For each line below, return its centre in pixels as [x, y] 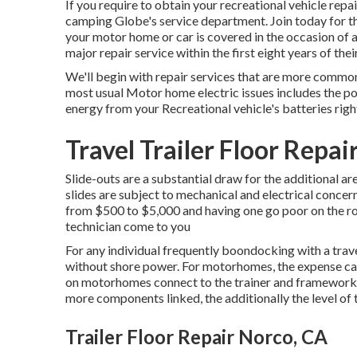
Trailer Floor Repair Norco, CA [196, 337]
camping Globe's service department [165, 20]
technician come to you [128, 226]
